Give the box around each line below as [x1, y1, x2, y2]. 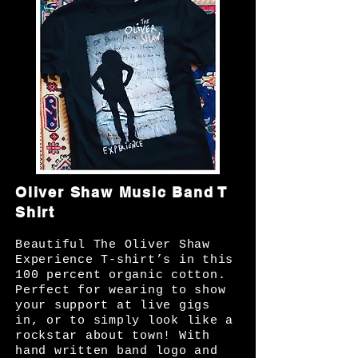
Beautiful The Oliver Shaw [15, 238, 210, 252]
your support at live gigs [15, 299, 210, 312]
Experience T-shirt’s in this [15, 253, 233, 267]
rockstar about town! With [15, 329, 210, 343]
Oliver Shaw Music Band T [15, 184, 229, 201]
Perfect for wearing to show [15, 284, 226, 297]
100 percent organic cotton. [15, 268, 226, 282]
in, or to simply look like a [15, 314, 233, 328]
